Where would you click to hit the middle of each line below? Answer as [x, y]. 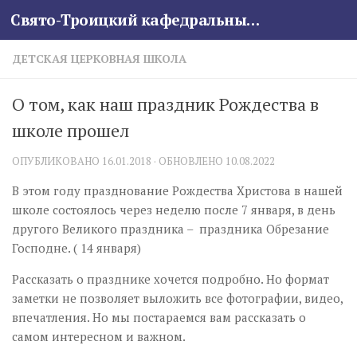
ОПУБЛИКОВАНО [57, 161]
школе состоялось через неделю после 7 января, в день [174, 210]
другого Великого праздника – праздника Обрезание [171, 229]
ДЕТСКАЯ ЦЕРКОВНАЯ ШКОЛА [99, 59]
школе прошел [71, 130]
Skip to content [68, 24]
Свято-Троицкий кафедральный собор [253, 20]
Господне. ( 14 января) [76, 248]
